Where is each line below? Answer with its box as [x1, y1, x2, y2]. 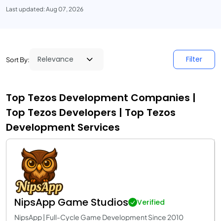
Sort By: [6, 55, 30, 64]
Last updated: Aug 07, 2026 [6, 5, 83, 13]
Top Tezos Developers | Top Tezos [6, 106, 176, 119]
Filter [186, 54, 202, 64]
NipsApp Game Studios [14, 195, 128, 209]
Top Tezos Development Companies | [6, 91, 196, 105]
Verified [137, 197, 165, 207]
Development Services [6, 120, 120, 134]
